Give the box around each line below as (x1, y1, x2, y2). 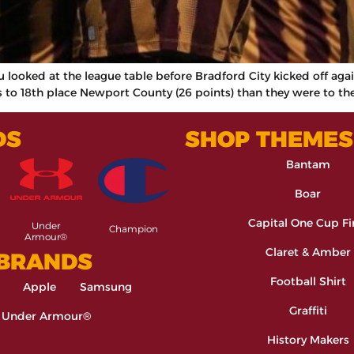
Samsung (80, 279, 132, 294)
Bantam (285, 157, 330, 172)
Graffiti (288, 303, 327, 318)
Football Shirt (269, 274, 346, 289)
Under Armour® (2, 308, 91, 323)
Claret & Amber (265, 245, 351, 260)
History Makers (266, 333, 349, 348)
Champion (108, 223, 158, 235)
